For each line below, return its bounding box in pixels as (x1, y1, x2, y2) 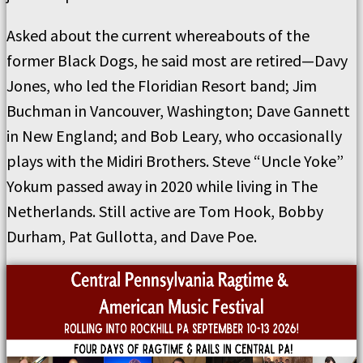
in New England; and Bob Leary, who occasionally (6, 126, 342, 147)
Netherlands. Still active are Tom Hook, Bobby (6, 201, 323, 222)
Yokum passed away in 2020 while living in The (6, 176, 318, 197)
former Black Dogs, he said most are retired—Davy (6, 50, 348, 71)
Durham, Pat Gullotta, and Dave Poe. (6, 226, 257, 247)
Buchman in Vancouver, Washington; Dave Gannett (6, 100, 350, 122)
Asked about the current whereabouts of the (6, 25, 310, 46)
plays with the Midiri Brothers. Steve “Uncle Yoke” (6, 151, 344, 172)
